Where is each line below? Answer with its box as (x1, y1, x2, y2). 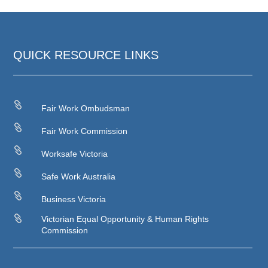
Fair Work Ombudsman (41, 103, 130, 113)
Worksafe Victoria (41, 148, 108, 159)
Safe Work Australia (41, 171, 116, 181)
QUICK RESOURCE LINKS (13, 48, 159, 62)
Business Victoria (41, 194, 106, 204)
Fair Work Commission (41, 126, 128, 136)
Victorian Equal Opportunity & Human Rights (41, 214, 209, 224)
